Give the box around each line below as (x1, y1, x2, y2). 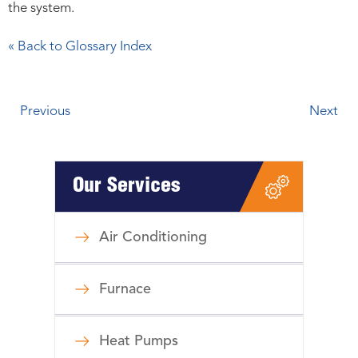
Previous (20, 105, 70, 119)
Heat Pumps (99, 334, 178, 349)
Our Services (73, 177, 181, 198)
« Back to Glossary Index (8, 40, 152, 54)
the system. (8, 2, 74, 16)
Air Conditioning (99, 230, 207, 245)
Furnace (99, 282, 151, 297)
